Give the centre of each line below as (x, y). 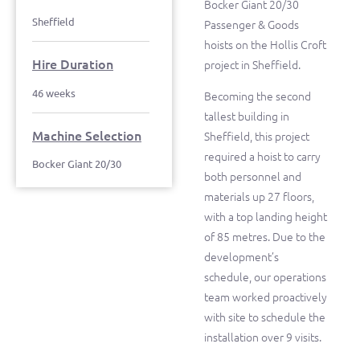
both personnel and (253, 176)
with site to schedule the (265, 317)
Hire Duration (73, 64)
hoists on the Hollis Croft (265, 44)
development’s (241, 257)
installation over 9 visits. (263, 337)
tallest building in (247, 116)
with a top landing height (266, 217)
